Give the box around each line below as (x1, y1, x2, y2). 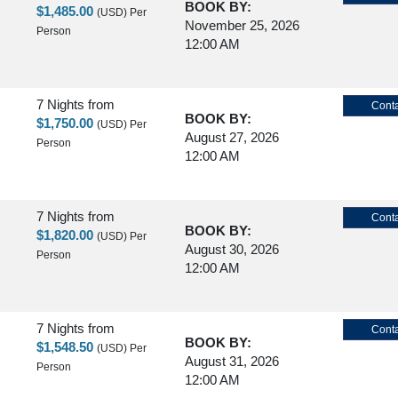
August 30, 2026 (185, 241, 279, 257)
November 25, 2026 (185, 17, 299, 33)
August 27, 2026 (185, 129, 279, 145)
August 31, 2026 (185, 353, 279, 369)
